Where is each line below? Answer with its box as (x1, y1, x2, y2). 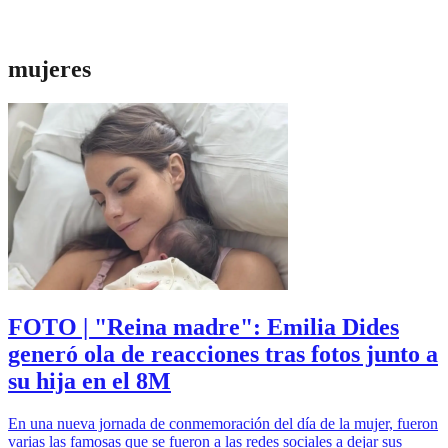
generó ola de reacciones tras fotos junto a (8, 340, 438, 367)
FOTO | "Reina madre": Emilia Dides (8, 313, 399, 340)
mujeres (8, 55, 91, 82)
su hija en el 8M (8, 367, 171, 394)
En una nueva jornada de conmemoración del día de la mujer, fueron (8, 414, 438, 432)
